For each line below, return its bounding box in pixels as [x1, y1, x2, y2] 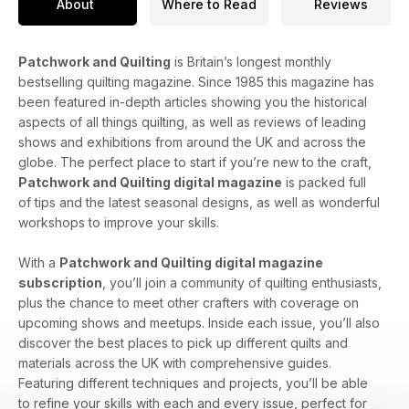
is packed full [282, 174, 366, 191]
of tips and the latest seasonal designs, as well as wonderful [18, 194, 380, 211]
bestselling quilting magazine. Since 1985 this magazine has [18, 74, 374, 90]
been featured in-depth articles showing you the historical [18, 94, 367, 110]
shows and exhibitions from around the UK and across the [18, 134, 366, 151]
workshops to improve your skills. [18, 215, 219, 231]
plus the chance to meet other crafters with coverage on [18, 295, 359, 311]
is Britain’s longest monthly [171, 54, 331, 70]
